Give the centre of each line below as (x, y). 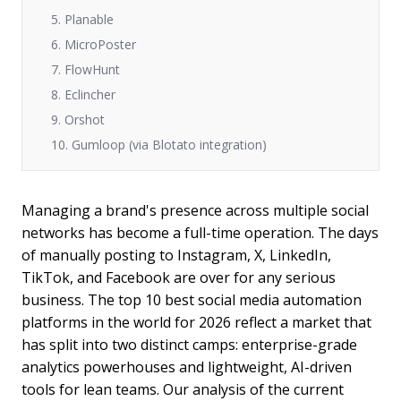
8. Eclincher (83, 94)
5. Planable (82, 19)
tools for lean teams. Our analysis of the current (183, 389)
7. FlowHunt (85, 69)
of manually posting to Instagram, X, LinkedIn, (176, 255)
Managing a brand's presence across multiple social (195, 210)
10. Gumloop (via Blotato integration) (159, 145)
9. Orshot (78, 119)
